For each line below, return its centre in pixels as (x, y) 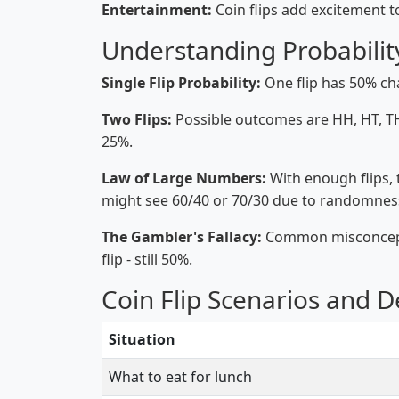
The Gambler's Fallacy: (182, 237)
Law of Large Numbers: (184, 178)
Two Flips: (137, 119)
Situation (142, 339)
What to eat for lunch (180, 377)
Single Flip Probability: (181, 83)
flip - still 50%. (147, 259)
